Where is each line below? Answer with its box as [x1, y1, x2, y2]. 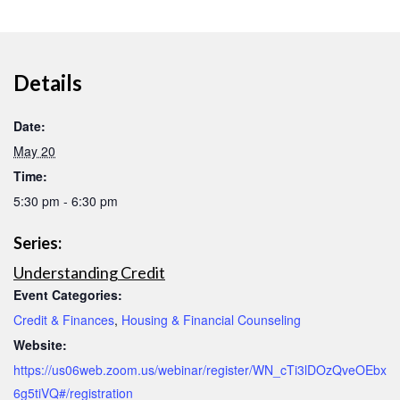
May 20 [13, 142, 55, 161]
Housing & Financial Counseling [121, 311, 301, 329]
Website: [13, 336, 67, 354]
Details [13, 70, 82, 96]
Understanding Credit [13, 262, 165, 283]
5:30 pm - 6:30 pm [13, 192, 118, 211]
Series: [13, 233, 62, 254]
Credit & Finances [13, 311, 114, 329]
